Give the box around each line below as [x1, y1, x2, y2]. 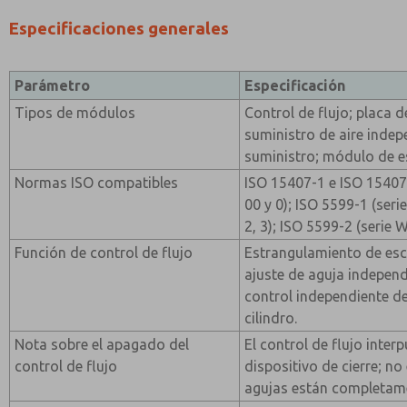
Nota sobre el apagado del [15, 336, 190, 352]
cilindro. [244, 310, 298, 326]
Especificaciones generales [9, 19, 229, 38]
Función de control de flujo [15, 244, 194, 261]
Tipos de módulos [15, 104, 136, 121]
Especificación [244, 77, 346, 94]
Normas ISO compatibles [15, 174, 179, 191]
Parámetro [15, 77, 91, 94]
